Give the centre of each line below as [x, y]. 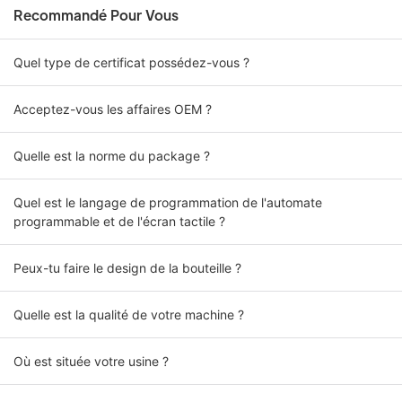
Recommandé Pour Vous [96, 15]
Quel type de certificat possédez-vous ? [131, 63]
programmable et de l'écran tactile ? [119, 222]
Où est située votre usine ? [91, 362]
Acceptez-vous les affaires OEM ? [113, 109]
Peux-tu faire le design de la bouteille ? [127, 268]
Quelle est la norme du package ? [112, 156]
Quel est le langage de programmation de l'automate [168, 203]
